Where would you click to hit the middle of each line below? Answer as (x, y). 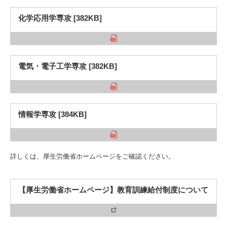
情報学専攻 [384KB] (52, 114)
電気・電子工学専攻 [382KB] (68, 66)
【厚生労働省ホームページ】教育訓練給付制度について (113, 190)
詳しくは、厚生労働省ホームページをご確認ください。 (92, 156)
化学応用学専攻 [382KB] (60, 18)
